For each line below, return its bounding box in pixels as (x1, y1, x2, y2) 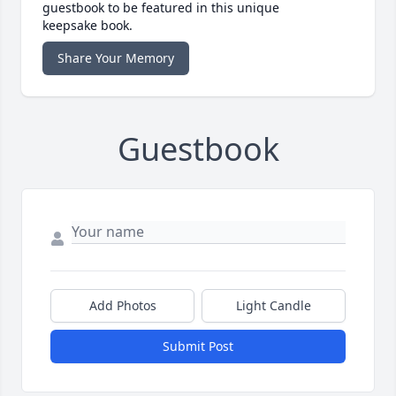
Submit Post (163, 338, 233, 355)
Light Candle (236, 297, 311, 315)
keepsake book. (42, 17, 133, 34)
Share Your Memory (57, 49, 174, 67)
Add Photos (88, 297, 156, 315)
